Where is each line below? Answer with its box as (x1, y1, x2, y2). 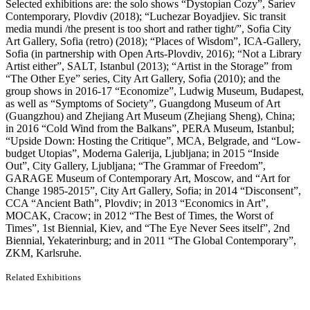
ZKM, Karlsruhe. (6, 247, 82, 259)
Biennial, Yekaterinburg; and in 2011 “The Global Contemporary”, (6, 235, 296, 247)
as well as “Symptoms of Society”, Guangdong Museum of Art (6, 98, 280, 110)
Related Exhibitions (6, 272, 81, 283)
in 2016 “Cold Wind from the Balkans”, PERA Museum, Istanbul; (6, 122, 294, 135)
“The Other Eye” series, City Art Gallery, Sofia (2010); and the (6, 73, 280, 85)
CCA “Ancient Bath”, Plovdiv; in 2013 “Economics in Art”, (6, 197, 268, 210)
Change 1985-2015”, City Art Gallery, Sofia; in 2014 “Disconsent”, (6, 185, 301, 197)
